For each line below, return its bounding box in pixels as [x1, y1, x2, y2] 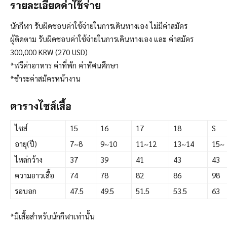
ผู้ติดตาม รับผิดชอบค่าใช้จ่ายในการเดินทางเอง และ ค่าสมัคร [10, 34, 194, 44]
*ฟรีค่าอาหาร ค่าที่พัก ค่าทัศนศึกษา [10, 60, 119, 70]
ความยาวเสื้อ [15, 170, 54, 180]
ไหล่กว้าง [15, 155, 43, 165]
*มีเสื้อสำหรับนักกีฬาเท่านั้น [10, 211, 95, 221]
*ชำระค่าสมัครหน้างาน [10, 73, 81, 84]
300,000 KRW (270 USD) [10, 47, 88, 57]
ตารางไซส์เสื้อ [10, 99, 71, 112]
